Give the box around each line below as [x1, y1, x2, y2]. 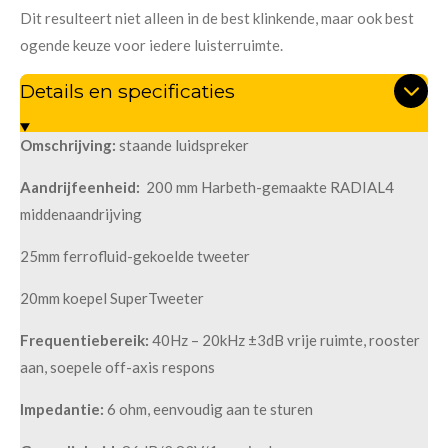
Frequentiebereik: [20, 331, 149, 350]
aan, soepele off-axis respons [20, 358, 215, 377]
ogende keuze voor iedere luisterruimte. [20, 35, 283, 54]
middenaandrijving [20, 205, 142, 224]
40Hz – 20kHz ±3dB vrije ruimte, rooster [152, 331, 420, 350]
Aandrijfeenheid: [20, 178, 140, 197]
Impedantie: [20, 400, 104, 419]
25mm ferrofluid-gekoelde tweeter [20, 247, 250, 266]
